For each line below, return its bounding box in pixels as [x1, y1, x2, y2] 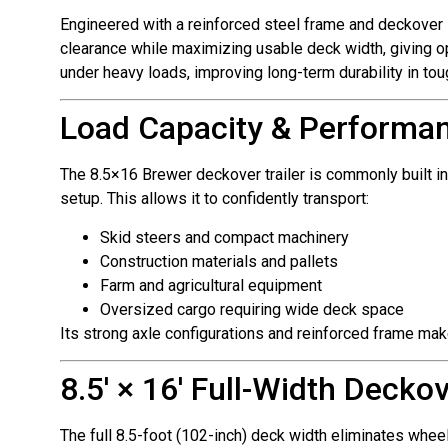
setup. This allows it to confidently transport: [60, 189, 369, 209]
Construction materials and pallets [100, 251, 338, 271]
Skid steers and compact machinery [100, 227, 349, 247]
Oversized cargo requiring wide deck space [100, 299, 404, 319]
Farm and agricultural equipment [100, 275, 322, 295]
